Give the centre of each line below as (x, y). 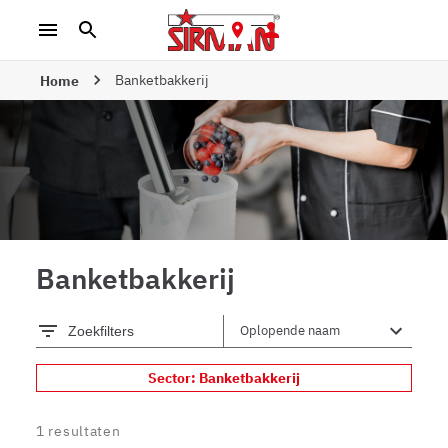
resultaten (84, 431)
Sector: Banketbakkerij (224, 378)
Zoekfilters (101, 331)
